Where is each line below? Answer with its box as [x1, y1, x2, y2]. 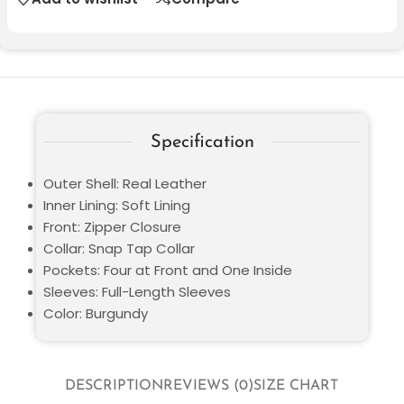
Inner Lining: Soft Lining [43, 195, 190, 215]
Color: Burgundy [43, 303, 148, 323]
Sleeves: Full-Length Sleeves [43, 281, 231, 301]
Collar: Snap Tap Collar [43, 238, 195, 258]
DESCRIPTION [65, 379, 164, 394]
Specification [150, 133, 254, 151]
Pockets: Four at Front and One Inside [43, 260, 292, 280]
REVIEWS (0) [163, 379, 254, 394]
